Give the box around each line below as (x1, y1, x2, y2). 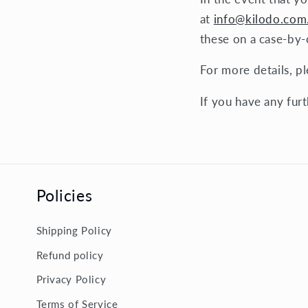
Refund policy (36, 248, 104, 261)
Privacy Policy (36, 273, 107, 286)
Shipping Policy (36, 224, 112, 237)
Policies (36, 186, 93, 206)
